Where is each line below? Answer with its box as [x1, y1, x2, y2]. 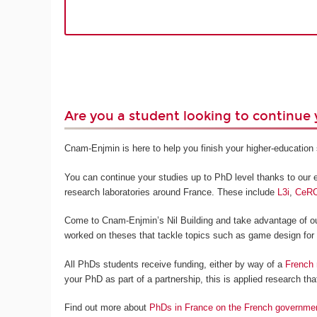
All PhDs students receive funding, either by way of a [64, 258, 286, 270]
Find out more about [64, 302, 150, 313]
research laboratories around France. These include [64, 186, 278, 197]
